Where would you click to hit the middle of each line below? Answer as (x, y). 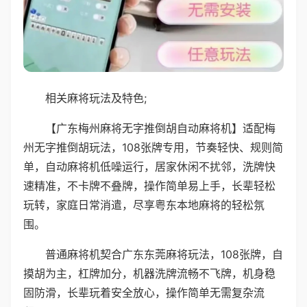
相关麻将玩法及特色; (96, 98)
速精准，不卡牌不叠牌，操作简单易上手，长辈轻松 (149, 185)
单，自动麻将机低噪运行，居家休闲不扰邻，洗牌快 (149, 166)
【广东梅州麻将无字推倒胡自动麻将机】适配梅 (160, 128)
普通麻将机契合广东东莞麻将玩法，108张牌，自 (164, 254)
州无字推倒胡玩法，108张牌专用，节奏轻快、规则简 (153, 147)
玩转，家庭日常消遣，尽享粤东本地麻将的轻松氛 (144, 205)
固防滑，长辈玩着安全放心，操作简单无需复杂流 (144, 292)
